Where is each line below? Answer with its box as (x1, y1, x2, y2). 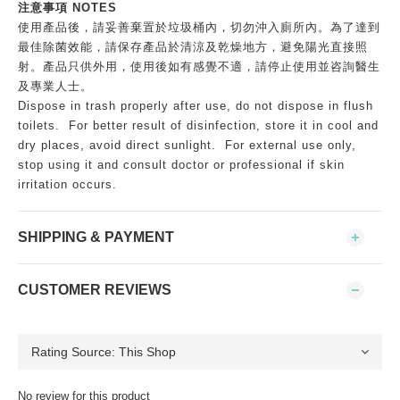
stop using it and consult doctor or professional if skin (18, 157, 345, 171)
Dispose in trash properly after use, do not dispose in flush (18, 98, 373, 112)
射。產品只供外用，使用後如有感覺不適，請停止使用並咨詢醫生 (18, 59, 380, 73)
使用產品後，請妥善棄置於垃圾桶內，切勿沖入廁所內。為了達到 (18, 20, 380, 34)
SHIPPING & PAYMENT (18, 229, 174, 245)
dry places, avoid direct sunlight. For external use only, (18, 137, 356, 152)
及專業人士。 (18, 79, 93, 93)
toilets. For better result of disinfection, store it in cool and (18, 118, 379, 132)
